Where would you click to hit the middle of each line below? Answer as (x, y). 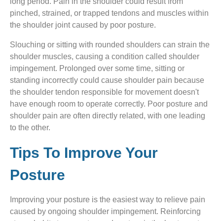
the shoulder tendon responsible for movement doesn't (104, 92)
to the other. (32, 128)
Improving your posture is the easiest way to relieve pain (108, 200)
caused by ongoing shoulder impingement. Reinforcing (105, 212)
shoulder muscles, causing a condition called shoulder (105, 57)
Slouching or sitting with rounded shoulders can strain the (110, 45)
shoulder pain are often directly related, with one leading (108, 116)
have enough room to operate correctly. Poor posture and (109, 104)
